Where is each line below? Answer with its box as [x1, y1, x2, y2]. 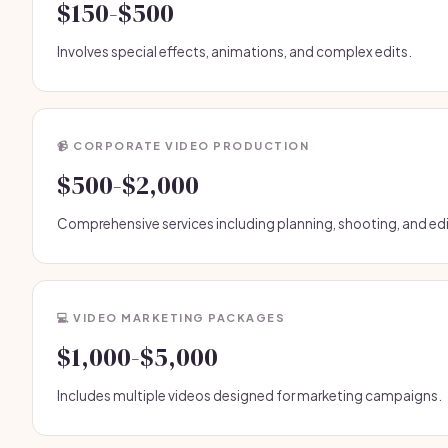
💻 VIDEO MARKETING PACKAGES [57, 311, 285, 324]
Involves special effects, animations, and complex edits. [57, 43, 412, 60]
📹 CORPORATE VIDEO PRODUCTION [57, 139, 309, 152]
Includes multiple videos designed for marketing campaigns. [57, 387, 442, 404]
